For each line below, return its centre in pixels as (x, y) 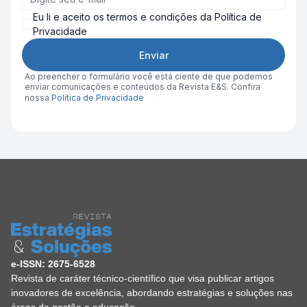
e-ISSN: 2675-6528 (53, 264)
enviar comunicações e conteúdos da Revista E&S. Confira (143, 87)
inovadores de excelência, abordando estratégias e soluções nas (152, 293)
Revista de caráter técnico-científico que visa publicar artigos (143, 278)
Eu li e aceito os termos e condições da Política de (147, 17)
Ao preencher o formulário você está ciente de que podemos (149, 76)
